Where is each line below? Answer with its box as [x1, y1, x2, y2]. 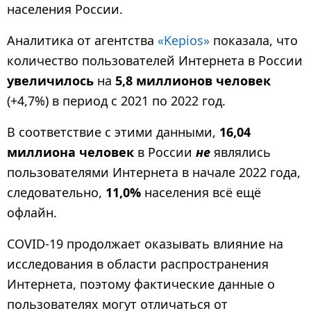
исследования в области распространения [7, 255, 269, 273]
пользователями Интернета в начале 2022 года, [7, 164, 301, 181]
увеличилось [7, 72, 94, 89]
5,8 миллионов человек [115, 72, 271, 89]
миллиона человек [7, 144, 134, 161]
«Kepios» [158, 31, 210, 49]
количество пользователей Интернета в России [7, 51, 303, 69]
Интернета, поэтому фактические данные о [7, 276, 275, 293]
